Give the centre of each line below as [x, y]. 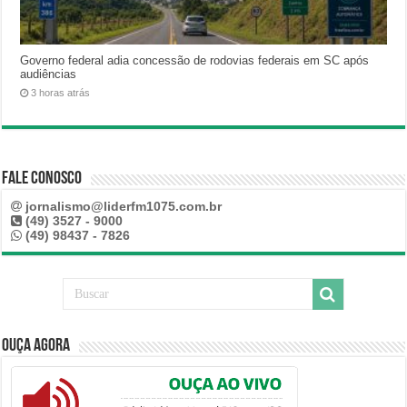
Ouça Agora [36, 347]
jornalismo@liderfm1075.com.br [124, 207]
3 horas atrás [61, 93]
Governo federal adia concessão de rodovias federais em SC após [195, 61]
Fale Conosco [42, 179]
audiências [49, 74]
